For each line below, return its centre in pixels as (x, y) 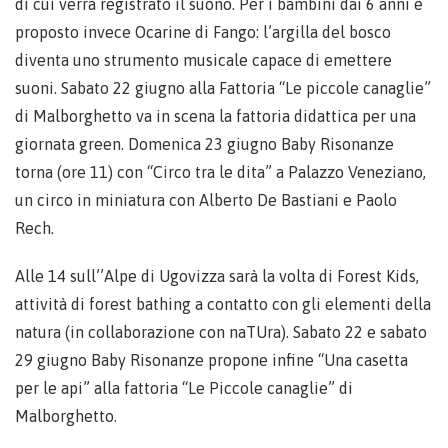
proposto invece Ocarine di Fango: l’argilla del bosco (203, 31)
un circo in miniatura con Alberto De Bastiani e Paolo (206, 199)
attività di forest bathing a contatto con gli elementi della (223, 303)
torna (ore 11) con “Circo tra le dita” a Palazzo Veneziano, (220, 171)
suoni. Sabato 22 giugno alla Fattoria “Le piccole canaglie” (223, 87)
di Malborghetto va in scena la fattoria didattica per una (215, 115)
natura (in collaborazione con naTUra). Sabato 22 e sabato (221, 331)
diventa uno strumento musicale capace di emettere (203, 59)
